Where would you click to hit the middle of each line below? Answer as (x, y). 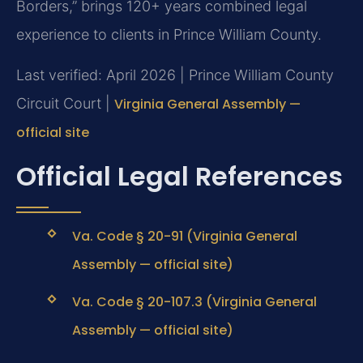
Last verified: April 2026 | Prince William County (175, 75)
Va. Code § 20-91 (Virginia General (184, 236)
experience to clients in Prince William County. (169, 35)
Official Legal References (179, 176)
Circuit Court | (65, 103)
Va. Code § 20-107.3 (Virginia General (194, 302)
